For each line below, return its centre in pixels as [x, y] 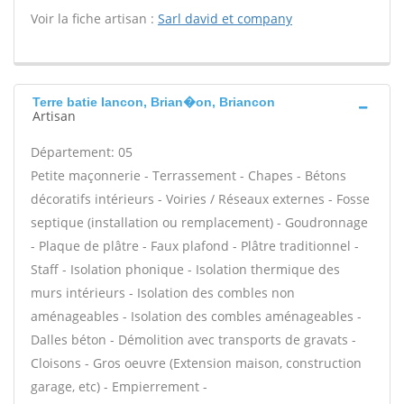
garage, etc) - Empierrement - [119, 386]
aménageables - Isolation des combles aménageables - [196, 316]
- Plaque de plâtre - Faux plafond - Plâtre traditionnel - [195, 246]
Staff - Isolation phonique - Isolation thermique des [185, 269]
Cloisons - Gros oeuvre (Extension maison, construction [196, 363]
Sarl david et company [225, 18]
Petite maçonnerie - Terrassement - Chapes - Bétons [188, 175]
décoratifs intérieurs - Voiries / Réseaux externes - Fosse [200, 199]
